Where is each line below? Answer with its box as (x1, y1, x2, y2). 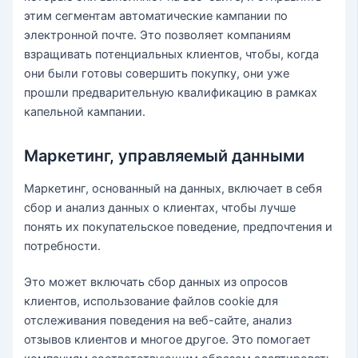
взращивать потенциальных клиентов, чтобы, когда (24, 46, 320, 62)
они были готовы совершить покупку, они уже (24, 66, 290, 81)
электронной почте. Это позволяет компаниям (24, 27, 292, 42)
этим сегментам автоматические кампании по (24, 8, 288, 23)
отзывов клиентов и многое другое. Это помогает (24, 332, 312, 348)
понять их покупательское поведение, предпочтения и (24, 219, 333, 234)
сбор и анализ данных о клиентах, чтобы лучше (24, 200, 296, 215)
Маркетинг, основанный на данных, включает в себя (24, 181, 323, 196)
